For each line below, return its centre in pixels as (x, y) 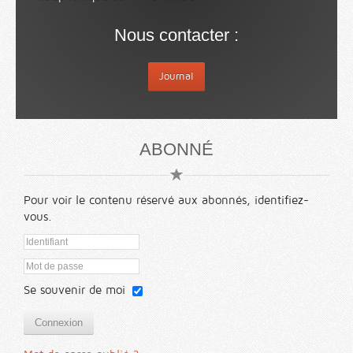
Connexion (59, 323)
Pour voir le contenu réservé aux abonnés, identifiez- (166, 200)
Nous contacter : (176, 35)
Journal (176, 76)
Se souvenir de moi (74, 290)
